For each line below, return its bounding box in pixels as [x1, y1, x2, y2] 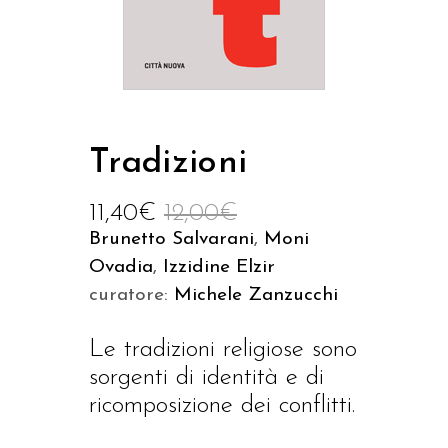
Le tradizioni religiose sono [89, 337, 357, 362]
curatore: [89, 286, 174, 305]
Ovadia [89, 258, 153, 277]
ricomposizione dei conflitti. [89, 393, 355, 418]
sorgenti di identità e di [89, 365, 324, 390]
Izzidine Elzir [163, 258, 275, 277]
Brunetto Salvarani [89, 230, 254, 249]
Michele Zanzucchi [174, 286, 338, 305]
